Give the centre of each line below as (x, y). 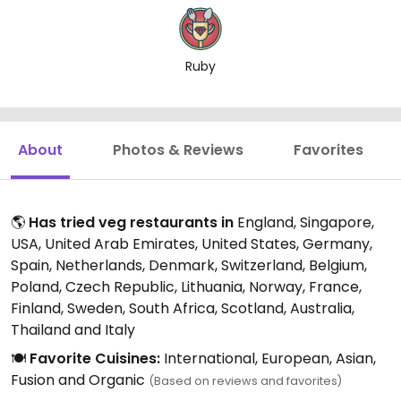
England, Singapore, (304, 222)
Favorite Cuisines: (95, 358)
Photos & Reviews (178, 150)
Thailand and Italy (73, 330)
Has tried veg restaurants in (131, 222)
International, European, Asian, (268, 358)
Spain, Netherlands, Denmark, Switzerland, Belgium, (189, 265)
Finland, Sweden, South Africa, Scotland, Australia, (183, 308)
